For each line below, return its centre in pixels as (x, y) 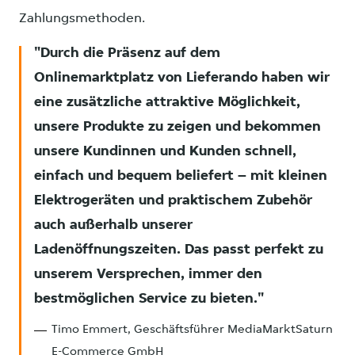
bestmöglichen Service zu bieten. (146, 300)
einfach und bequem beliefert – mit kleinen (181, 177)
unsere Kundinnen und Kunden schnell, (165, 152)
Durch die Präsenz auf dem (130, 54)
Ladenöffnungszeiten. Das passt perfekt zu (179, 250)
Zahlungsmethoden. (82, 19)
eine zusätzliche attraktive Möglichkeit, (167, 103)
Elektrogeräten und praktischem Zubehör (173, 201)
